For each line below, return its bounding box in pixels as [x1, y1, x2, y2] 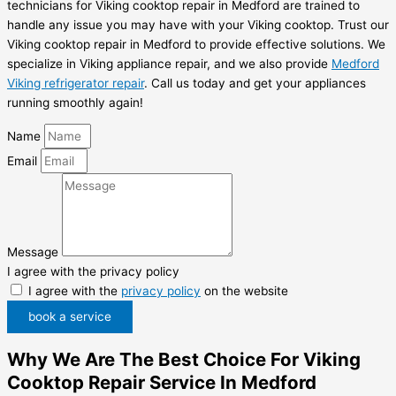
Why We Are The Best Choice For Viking [7, 348, 361, 371]
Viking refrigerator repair [7, 75, 144, 90]
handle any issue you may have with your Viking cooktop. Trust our [7, 17, 389, 32]
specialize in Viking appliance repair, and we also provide [7, 56, 331, 71]
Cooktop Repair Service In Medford [7, 371, 316, 394]
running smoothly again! [7, 95, 143, 110]
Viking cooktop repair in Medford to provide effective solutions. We [7, 36, 385, 51]
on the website [201, 284, 288, 299]
